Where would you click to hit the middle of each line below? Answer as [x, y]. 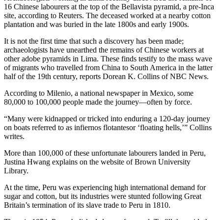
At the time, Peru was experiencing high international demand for [105, 187]
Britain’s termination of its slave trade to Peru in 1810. [87, 205]
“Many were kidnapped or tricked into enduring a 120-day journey [107, 118]
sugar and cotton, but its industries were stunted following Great [103, 196]
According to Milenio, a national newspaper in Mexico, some [99, 93]
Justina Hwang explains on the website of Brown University [97, 162]
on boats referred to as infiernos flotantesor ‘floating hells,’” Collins [108, 127]
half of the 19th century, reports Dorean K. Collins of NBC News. [106, 76]
